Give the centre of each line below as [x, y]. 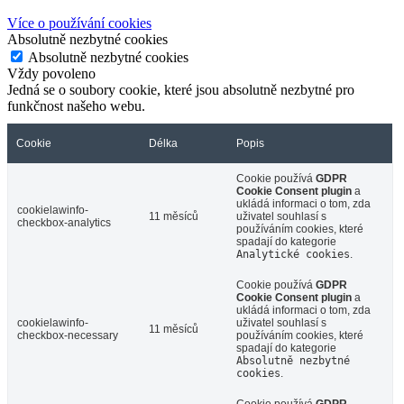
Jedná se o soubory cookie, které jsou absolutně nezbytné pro [181, 89]
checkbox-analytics [64, 222]
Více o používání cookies [79, 23]
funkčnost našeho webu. [76, 106]
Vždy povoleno [51, 73]
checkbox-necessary [68, 335]
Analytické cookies [293, 254]
